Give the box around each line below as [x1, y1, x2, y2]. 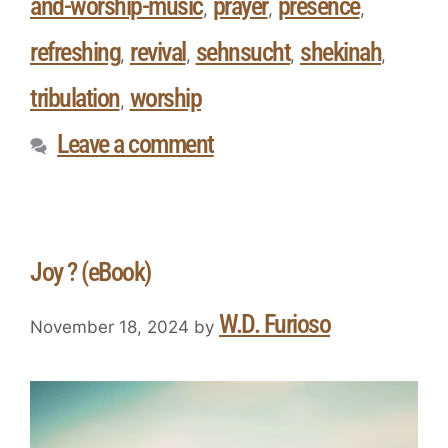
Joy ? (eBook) [30, 256, 151, 287]
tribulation [30, 82, 120, 113]
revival [130, 36, 186, 67]
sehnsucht [195, 36, 290, 67]
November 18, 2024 [30, 317, 189, 338]
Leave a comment [57, 128, 214, 159]
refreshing [30, 36, 120, 67]
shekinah [300, 36, 381, 67]
